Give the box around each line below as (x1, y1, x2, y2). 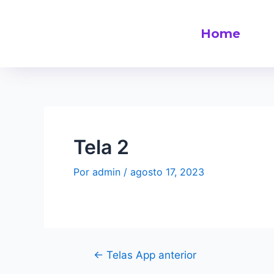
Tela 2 (73, 135, 129, 159)
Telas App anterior (103, 248, 196, 261)
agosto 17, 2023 (130, 166, 204, 178)
